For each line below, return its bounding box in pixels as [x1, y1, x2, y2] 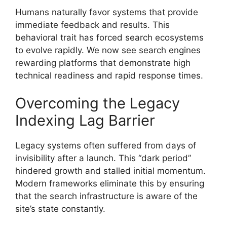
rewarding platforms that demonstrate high [15, 57, 191, 68]
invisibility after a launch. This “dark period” [15, 153, 191, 164]
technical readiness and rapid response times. [15, 70, 203, 81]
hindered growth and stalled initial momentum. [15, 166, 206, 176]
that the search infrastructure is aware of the [15, 191, 198, 202]
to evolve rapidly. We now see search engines [15, 45, 201, 55]
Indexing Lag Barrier [15, 111, 155, 130]
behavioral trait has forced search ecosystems [15, 32, 204, 43]
